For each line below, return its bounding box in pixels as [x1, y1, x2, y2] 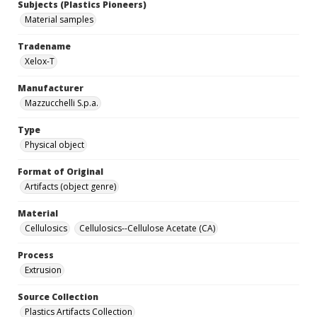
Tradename [18, 40, 71, 53]
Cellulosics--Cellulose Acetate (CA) [79, 222, 215, 235]
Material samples [25, 13, 93, 26]
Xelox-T [25, 55, 54, 68]
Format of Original [18, 166, 103, 178]
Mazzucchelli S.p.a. [25, 97, 98, 110]
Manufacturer [18, 82, 83, 95]
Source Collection [18, 291, 98, 304]
